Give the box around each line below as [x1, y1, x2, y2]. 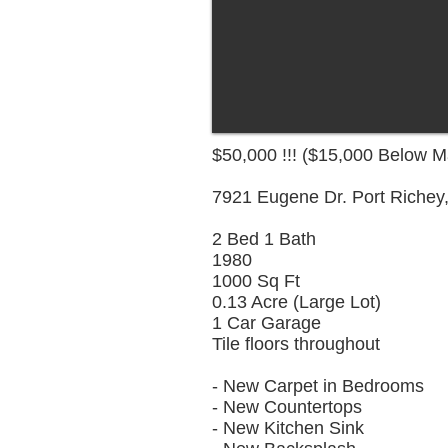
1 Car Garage [212, 313, 321, 333]
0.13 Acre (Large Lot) [212, 292, 381, 312]
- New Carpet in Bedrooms [212, 376, 424, 396]
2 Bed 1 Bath [212, 229, 316, 249]
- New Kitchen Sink [212, 418, 364, 438]
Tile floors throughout [212, 334, 380, 354]
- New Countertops [212, 397, 362, 417]
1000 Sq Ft [212, 271, 300, 291]
